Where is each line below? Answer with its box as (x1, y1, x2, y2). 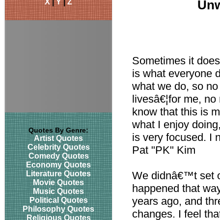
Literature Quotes (26, 169, 91, 178)
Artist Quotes (34, 134, 83, 142)
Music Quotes (33, 187, 84, 195)
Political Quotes (29, 196, 88, 204)
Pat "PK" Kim (132, 144, 195, 156)
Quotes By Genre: (28, 126, 88, 134)
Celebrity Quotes (27, 143, 90, 151)
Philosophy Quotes (23, 205, 94, 213)
